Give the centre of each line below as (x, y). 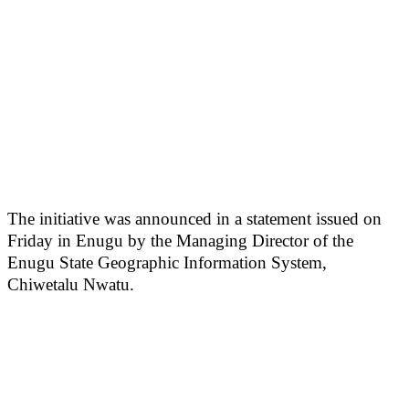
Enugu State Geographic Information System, (167, 262)
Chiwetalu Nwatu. (71, 284)
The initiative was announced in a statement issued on (194, 219)
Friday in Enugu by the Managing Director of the (180, 241)
